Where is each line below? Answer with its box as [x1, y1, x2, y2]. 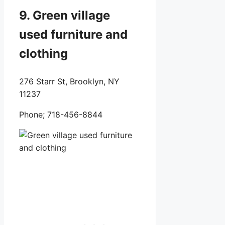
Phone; [19, 109, 47, 120]
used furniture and [19, 27, 128, 42]
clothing [19, 46, 71, 61]
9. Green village [19, 8, 110, 23]
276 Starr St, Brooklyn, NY [19, 76, 120, 87]
